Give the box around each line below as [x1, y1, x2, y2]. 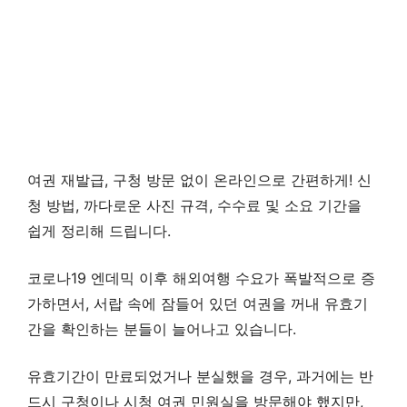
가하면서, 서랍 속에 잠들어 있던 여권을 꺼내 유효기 [27, 293, 368, 313]
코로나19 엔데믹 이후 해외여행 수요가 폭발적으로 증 [27, 268, 375, 287]
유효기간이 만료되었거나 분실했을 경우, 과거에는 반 [27, 366, 373, 385]
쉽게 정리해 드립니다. [27, 221, 171, 240]
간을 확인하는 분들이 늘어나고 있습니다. [27, 319, 296, 338]
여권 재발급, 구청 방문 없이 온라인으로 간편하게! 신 [27, 170, 372, 189]
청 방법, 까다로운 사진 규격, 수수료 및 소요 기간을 [27, 195, 362, 214]
